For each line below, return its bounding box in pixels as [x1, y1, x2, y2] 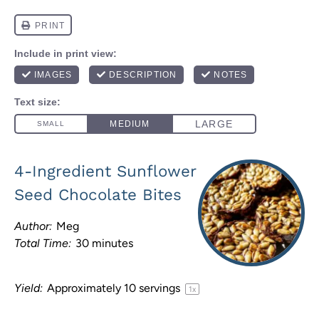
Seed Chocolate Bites [14, 185, 182, 204]
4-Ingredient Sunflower [14, 162, 196, 180]
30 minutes [75, 236, 133, 250]
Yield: [14, 281, 43, 295]
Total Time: [14, 236, 71, 250]
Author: [14, 219, 52, 233]
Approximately [47, 281, 124, 295]
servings [136, 281, 183, 295]
